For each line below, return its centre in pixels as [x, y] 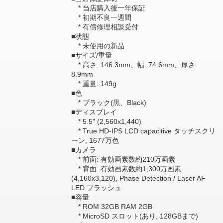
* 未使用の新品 [98, 46]
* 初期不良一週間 [101, 17]
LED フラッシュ [96, 188]
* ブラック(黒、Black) [109, 103]
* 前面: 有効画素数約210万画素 [123, 159]
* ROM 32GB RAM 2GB [111, 207]
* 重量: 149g [94, 84]
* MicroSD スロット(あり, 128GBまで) [134, 216]
